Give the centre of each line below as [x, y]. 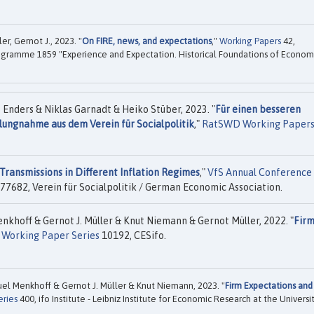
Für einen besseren [258, 110]
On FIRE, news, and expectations [147, 41]
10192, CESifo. [133, 236]
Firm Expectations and [269, 285]
